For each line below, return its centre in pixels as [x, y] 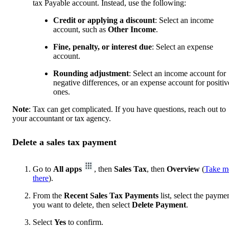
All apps [67, 169]
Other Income [132, 29]
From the [48, 195]
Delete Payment [159, 204]
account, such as [81, 29]
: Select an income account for [177, 73]
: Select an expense [182, 47]
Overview [183, 169]
